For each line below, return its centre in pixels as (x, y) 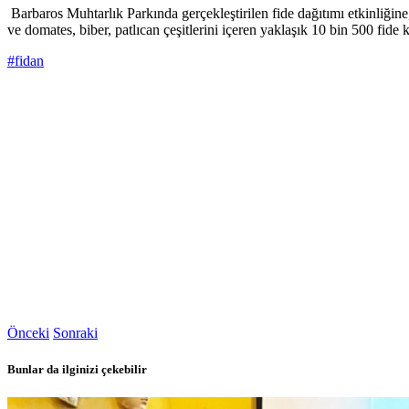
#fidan (26, 61)
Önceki (28, 333)
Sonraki (75, 333)
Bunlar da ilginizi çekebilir (77, 369)
